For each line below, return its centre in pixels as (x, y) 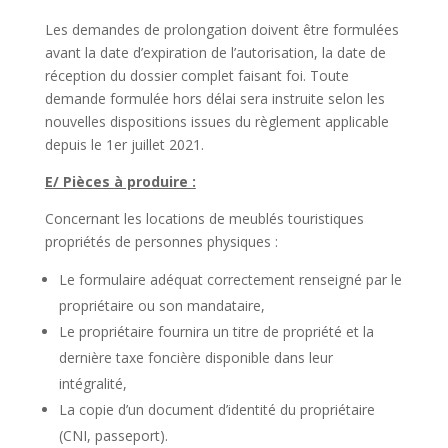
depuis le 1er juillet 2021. (124, 144)
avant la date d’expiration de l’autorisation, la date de (215, 52)
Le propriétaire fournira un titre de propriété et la (216, 331)
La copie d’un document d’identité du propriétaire (216, 409)
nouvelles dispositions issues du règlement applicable (216, 121)
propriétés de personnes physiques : (161, 241)
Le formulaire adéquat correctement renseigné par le (230, 279)
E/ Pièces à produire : (120, 181)
